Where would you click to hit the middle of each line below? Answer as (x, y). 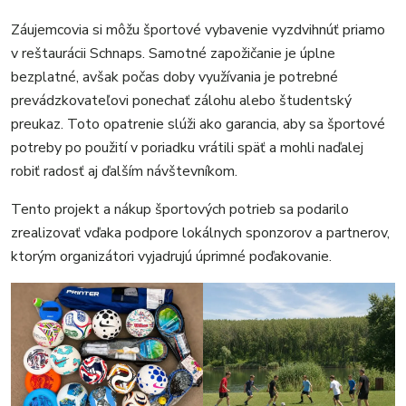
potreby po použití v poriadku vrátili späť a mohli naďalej (187, 148)
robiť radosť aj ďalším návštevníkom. (124, 171)
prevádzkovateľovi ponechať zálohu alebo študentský (181, 101)
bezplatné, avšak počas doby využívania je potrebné (174, 77)
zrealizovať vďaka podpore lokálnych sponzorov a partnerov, (200, 233)
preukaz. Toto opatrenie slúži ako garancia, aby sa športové (198, 124)
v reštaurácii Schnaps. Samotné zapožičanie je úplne (173, 53)
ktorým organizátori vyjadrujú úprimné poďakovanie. (171, 256)
